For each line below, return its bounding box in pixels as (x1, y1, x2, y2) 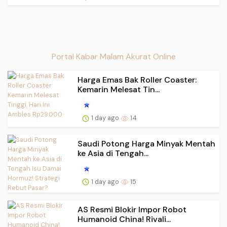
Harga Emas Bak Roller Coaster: (78, 74, 197, 85)
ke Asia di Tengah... (78, 147, 148, 159)
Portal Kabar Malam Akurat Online (51, 51, 176, 62)
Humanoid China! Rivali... (78, 213, 171, 224)
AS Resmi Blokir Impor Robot (78, 204, 186, 215)
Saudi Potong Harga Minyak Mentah (78, 138, 215, 149)
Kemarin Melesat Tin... (78, 84, 160, 95)
